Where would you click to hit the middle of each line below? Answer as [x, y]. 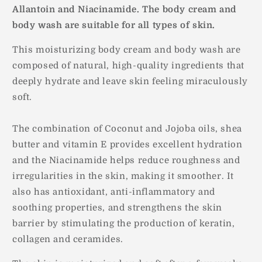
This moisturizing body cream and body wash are [127, 49]
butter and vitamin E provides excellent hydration [127, 144]
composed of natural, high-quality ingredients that [129, 65]
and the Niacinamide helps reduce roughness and [126, 160]
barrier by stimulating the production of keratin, [125, 223]
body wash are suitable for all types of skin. [114, 25]
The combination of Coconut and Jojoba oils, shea [127, 128]
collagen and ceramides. [68, 239]
